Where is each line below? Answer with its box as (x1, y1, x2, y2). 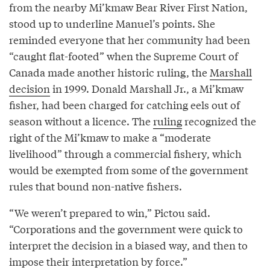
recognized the (182, 113, 256, 128)
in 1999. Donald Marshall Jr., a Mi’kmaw (50, 80, 243, 96)
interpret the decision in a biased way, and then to (9, 237, 248, 253)
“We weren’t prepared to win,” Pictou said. (9, 204, 210, 220)
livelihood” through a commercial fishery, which (9, 145, 242, 161)
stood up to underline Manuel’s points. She (9, 15, 215, 31)
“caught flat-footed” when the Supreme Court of (9, 48, 238, 63)
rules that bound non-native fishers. (9, 178, 182, 193)
